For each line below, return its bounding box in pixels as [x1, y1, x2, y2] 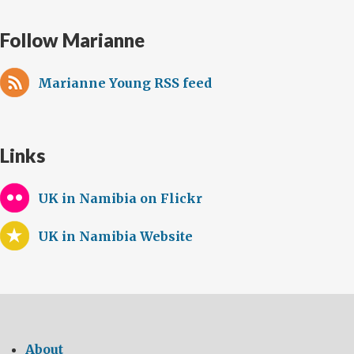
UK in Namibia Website [38, 228, 193, 244]
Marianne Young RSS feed [38, 75, 212, 91]
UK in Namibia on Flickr [38, 190, 202, 206]
